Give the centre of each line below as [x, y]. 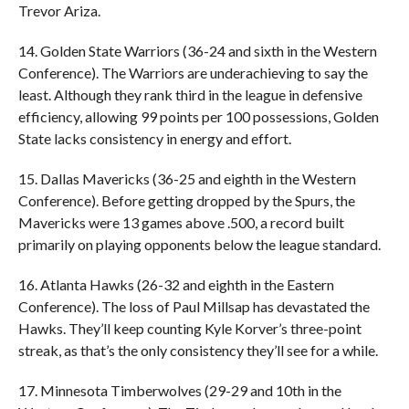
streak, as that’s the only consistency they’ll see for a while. [198, 350]
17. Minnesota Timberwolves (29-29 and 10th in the [179, 390]
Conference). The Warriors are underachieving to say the [193, 72]
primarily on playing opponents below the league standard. [199, 244]
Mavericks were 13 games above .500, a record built [181, 222]
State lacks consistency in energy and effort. [154, 138]
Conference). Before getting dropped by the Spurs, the [186, 200]
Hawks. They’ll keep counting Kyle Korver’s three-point [189, 328]
